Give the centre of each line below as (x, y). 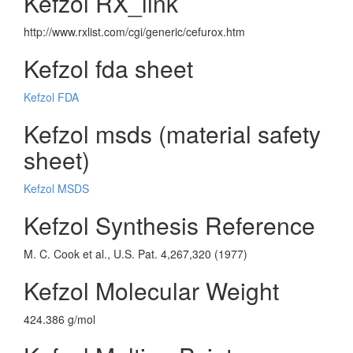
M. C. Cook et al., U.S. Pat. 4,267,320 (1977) (136, 254)
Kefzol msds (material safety (172, 134)
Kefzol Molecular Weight (151, 290)
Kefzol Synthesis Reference (169, 225)
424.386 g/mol (59, 319)
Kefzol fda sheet (108, 68)
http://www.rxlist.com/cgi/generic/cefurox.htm (134, 32)
